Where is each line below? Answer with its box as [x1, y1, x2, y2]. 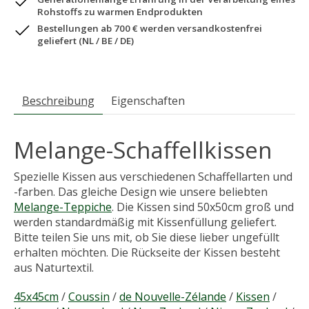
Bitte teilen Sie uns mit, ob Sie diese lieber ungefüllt [14, 230, 279, 246]
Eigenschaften [111, 93, 185, 109]
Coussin [68, 289, 110, 305]
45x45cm [14, 289, 59, 305]
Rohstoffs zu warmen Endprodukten [37, 5, 203, 18]
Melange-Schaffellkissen [14, 134, 272, 166]
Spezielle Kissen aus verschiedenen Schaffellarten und [14, 169, 292, 185]
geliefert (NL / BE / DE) [37, 34, 134, 48]
